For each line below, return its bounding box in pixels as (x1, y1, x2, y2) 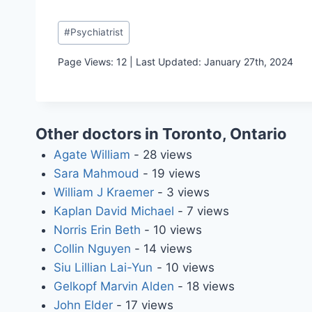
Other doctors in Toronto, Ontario (36, 124, 287, 143)
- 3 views (153, 185, 210, 199)
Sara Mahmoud (53, 166, 139, 180)
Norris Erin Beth (53, 222, 141, 237)
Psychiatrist (70, 26, 124, 38)
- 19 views (139, 166, 201, 180)
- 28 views (130, 147, 192, 162)
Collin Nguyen (53, 241, 131, 256)
